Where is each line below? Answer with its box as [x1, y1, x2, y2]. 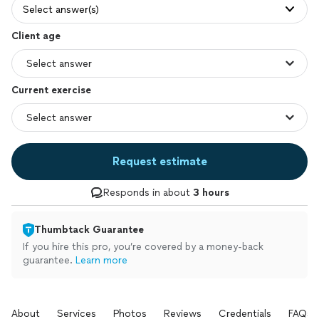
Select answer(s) [23, 3, 99, 16]
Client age [11, 30, 61, 42]
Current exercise [11, 84, 91, 96]
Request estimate [112, 155, 207, 168]
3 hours [192, 187, 229, 199]
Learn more [75, 254, 127, 266]
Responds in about [103, 187, 193, 199]
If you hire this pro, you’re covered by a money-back [23, 241, 263, 253]
